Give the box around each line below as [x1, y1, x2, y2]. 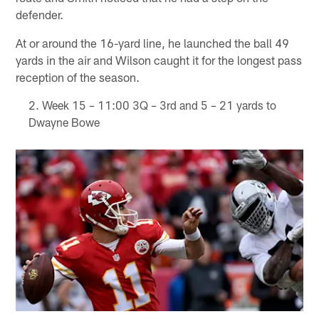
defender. [16, 6, 64, 21]
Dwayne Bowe [28, 115, 100, 129]
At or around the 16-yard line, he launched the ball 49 [16, 35, 290, 50]
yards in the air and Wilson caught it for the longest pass [16, 52, 303, 67]
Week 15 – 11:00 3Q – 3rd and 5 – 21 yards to [41, 98, 276, 112]
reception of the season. [16, 69, 140, 84]
